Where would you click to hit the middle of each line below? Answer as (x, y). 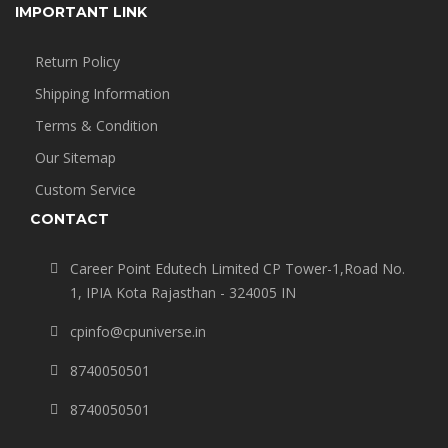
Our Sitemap (75, 158)
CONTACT (69, 219)
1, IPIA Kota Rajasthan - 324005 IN (183, 293)
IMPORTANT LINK (81, 12)
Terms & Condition (96, 126)
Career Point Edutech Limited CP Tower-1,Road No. (237, 269)
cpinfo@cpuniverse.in (138, 332)
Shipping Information (102, 94)
